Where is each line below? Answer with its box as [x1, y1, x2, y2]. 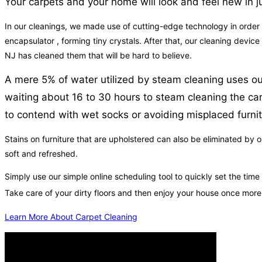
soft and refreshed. [5, 149, 78, 159]
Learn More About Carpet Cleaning [5, 212, 137, 222]
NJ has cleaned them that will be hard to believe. [5, 50, 192, 61]
